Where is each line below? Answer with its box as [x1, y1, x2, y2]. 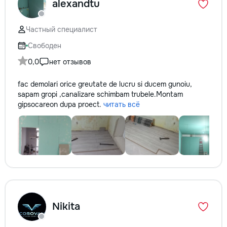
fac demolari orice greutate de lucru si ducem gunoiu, [18, 80, 192, 89]
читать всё [103, 100, 140, 109]
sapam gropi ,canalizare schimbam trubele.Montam [18, 90, 183, 99]
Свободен [28, 41, 61, 50]
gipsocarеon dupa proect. [18, 100, 103, 109]
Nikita [52, 200, 80, 213]
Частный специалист [26, 25, 97, 34]
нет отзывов [49, 57, 91, 66]
